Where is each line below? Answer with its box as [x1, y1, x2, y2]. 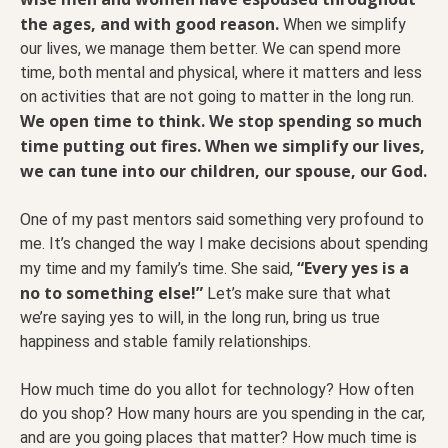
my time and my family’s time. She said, [20, 258, 297, 278]
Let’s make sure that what [203, 283, 391, 303]
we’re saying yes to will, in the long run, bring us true [20, 307, 380, 327]
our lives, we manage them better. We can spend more [20, 38, 401, 58]
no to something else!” [20, 281, 203, 304]
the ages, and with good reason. [20, 12, 279, 35]
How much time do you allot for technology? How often [20, 379, 414, 399]
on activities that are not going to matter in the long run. [20, 86, 414, 106]
